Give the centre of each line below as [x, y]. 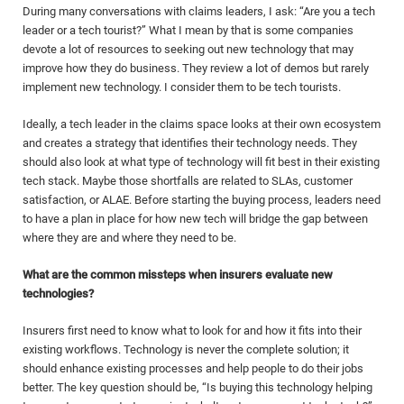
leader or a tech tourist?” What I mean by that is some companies [188, 30]
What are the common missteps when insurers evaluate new [178, 274]
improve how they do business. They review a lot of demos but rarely [196, 68]
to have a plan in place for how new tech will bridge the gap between [195, 218]
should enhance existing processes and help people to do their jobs [193, 368]
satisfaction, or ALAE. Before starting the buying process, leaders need [202, 199]
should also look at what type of [105, 161]
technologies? [58, 293]
